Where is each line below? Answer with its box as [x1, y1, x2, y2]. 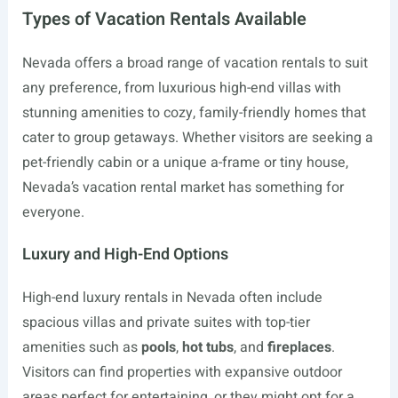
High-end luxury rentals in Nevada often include [21, 287, 322, 308]
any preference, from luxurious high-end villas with [21, 77, 341, 99]
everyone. [21, 202, 84, 223]
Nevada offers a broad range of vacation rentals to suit [21, 52, 368, 74]
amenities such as [21, 337, 141, 358]
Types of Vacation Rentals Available [21, 6, 306, 32]
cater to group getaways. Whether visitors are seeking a [21, 127, 373, 148]
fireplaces [267, 337, 331, 358]
